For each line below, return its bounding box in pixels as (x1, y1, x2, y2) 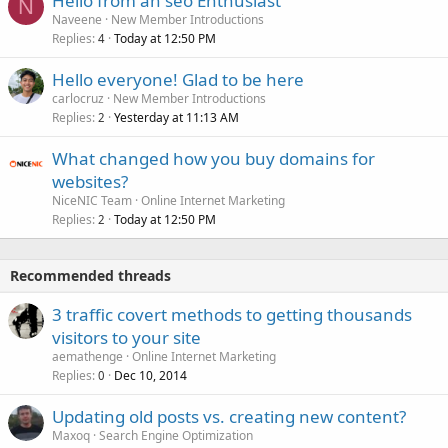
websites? (52, 170, 128, 194)
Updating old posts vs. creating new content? (52, 405, 406, 429)
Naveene (52, 11, 102, 29)
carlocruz (52, 90, 104, 108)
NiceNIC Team (52, 192, 132, 210)
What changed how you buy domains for (52, 147, 375, 171)
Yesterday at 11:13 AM (114, 109, 239, 127)
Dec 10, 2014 (114, 367, 187, 385)
